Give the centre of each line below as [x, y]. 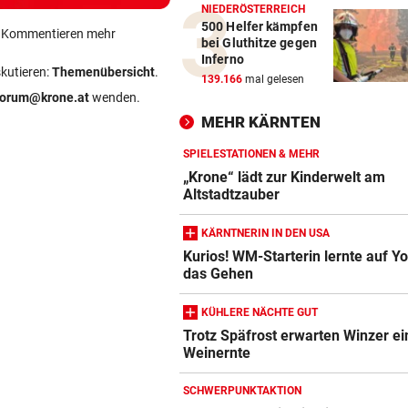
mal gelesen [273, 80]
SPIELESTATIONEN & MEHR [251, 154]
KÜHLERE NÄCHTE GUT [260, 312]
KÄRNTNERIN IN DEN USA [265, 233]
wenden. [115, 97]
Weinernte [217, 353]
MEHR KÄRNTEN [261, 122]
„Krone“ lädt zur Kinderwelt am [285, 178]
